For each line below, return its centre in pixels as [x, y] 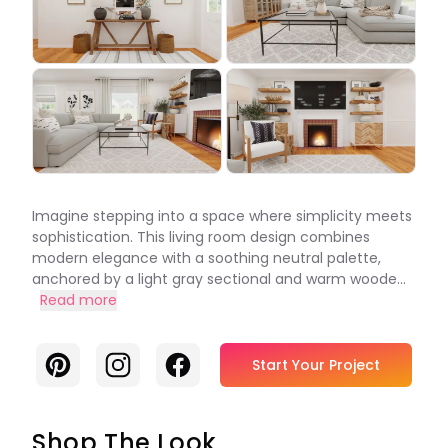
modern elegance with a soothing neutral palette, [206, 258]
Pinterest [79, 361]
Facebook [202, 361]
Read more [78, 300]
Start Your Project [316, 365]
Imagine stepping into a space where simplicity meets [222, 216]
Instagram [144, 361]
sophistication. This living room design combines [201, 237]
